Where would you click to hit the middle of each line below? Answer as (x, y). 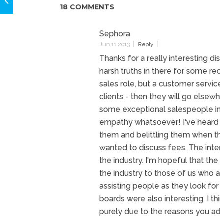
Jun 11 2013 (114, 44)
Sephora (115, 34)
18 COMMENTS (87, 7)
